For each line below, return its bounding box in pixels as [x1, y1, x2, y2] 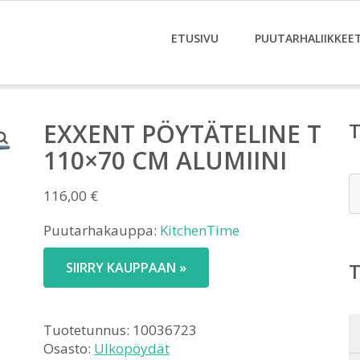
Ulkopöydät [94, 339, 170, 358]
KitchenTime [160, 221, 239, 239]
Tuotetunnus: [43, 321, 133, 339]
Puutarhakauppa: [43, 221, 160, 239]
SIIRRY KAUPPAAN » [66, 259, 186, 276]
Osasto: [43, 339, 94, 358]
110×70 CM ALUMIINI [43, 144, 287, 177]
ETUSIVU [171, 31, 219, 46]
